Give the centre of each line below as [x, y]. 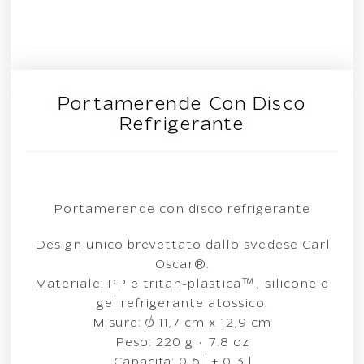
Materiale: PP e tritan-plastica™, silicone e [182, 284]
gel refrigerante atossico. [182, 304]
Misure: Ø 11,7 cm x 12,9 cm [182, 323]
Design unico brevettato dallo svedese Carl [182, 245]
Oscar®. [182, 265]
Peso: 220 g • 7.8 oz [182, 343]
